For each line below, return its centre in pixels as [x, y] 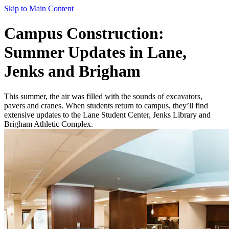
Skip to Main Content [39, 8]
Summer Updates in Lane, [95, 52]
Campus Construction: [84, 33]
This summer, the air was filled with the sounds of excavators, [103, 96]
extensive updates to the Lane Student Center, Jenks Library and [107, 114]
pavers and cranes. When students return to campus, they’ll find [106, 105]
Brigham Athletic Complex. [49, 124]
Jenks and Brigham [72, 71]
